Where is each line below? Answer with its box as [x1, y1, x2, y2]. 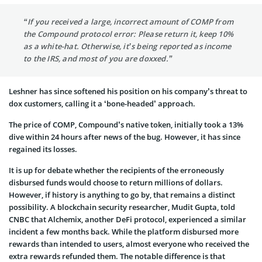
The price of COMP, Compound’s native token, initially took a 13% [9, 119, 243, 130]
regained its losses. [9, 143, 77, 154]
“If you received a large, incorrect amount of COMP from [23, 16, 234, 27]
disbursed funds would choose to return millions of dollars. [9, 177, 223, 188]
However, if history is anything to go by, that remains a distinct [9, 189, 235, 200]
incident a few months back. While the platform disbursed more [9, 226, 239, 237]
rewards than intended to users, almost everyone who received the [9, 238, 249, 249]
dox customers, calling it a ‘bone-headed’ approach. [9, 98, 195, 109]
